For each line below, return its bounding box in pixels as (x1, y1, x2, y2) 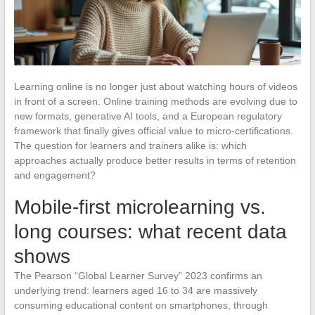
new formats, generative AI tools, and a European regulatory (13, 110, 282, 122)
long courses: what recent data (13, 220, 287, 243)
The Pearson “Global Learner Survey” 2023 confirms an (13, 269, 262, 281)
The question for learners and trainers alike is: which (13, 139, 247, 151)
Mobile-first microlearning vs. (13, 195, 266, 218)
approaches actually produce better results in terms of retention (13, 154, 296, 166)
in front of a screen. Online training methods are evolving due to (13, 95, 297, 107)
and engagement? (13, 169, 96, 181)
